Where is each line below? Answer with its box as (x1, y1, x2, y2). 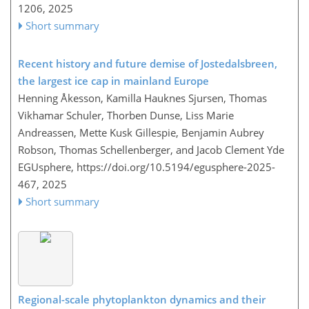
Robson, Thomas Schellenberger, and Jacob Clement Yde (18, 142, 284, 157)
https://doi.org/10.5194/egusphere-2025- (77, 159, 275, 174)
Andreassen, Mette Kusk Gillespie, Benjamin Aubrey (18, 125, 264, 139)
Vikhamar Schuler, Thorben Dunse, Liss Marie (18, 108, 234, 122)
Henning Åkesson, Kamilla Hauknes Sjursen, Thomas (18, 90, 267, 105)
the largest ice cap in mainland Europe (18, 73, 209, 88)
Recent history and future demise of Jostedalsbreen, (18, 56, 277, 70)
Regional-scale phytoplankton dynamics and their (18, 292, 266, 306)
